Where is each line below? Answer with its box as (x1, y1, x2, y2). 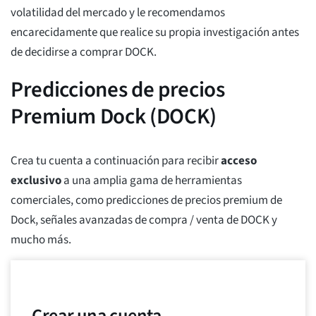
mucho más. (11, 231, 71, 249)
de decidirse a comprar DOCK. (11, 44, 157, 61)
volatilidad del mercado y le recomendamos (11, 4, 225, 22)
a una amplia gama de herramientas (61, 172, 242, 190)
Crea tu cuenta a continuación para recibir (11, 152, 221, 170)
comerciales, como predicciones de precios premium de (11, 192, 282, 209)
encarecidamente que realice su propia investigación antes (11, 24, 299, 42)
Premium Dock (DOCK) (11, 101, 217, 133)
